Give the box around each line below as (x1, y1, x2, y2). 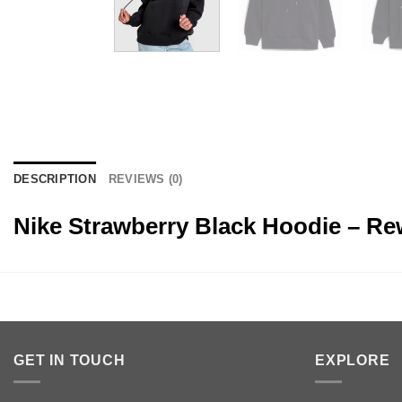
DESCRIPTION (13, 171, 96, 186)
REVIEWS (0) (108, 171, 183, 186)
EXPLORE (315, 352, 390, 368)
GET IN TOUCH (13, 352, 126, 368)
